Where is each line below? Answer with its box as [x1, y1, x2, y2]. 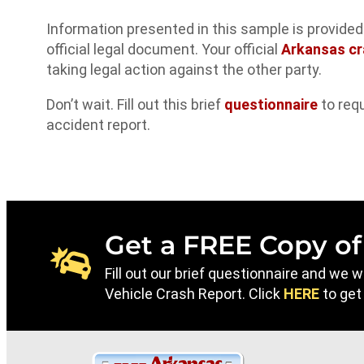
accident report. [46, 116, 150, 134]
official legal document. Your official [46, 41, 281, 58]
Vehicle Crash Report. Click [105, 285, 284, 303]
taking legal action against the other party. [46, 61, 322, 79]
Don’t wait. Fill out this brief [46, 96, 224, 114]
